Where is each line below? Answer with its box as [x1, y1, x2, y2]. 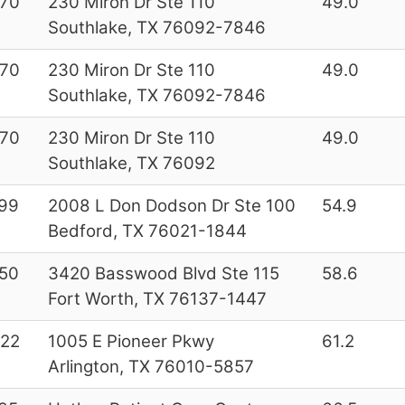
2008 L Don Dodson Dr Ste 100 [47, 194, 296, 216]
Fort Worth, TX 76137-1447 [47, 287, 267, 309]
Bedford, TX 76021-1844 [47, 220, 247, 241]
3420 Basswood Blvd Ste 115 [47, 262, 279, 284]
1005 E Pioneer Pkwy [47, 330, 214, 352]
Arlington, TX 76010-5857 [47, 355, 254, 377]
